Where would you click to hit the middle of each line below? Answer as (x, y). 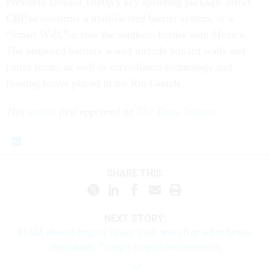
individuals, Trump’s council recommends (135, 248)
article (42, 112)
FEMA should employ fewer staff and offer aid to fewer (135, 233)
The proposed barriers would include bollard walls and (126, 51)
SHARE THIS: (138, 173)
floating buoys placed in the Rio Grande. (95, 83)
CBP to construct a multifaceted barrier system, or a (120, 18)
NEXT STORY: (135, 219)
